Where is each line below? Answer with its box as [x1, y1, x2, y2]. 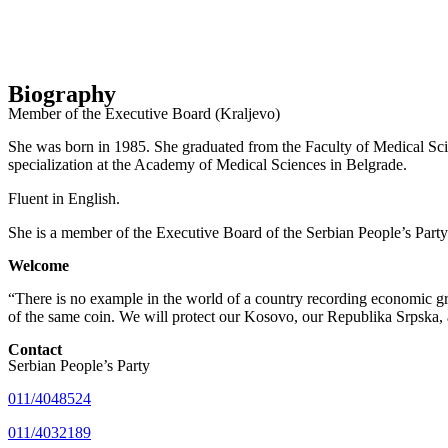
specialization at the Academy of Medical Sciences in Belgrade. [8, 156, 407, 173]
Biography [8, 81, 116, 107]
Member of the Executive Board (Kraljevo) [8, 105, 280, 122]
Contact [8, 341, 62, 358]
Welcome [8, 257, 69, 274]
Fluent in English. [8, 190, 120, 207]
